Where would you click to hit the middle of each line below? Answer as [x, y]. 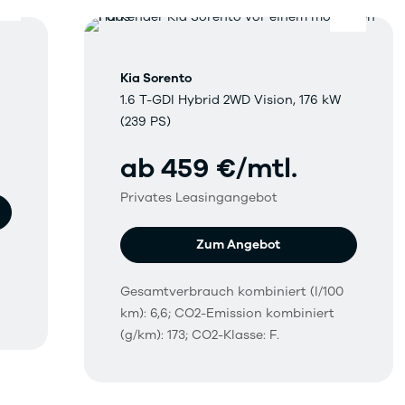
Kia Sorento [156, 79]
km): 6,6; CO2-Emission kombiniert [228, 314]
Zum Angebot [239, 245]
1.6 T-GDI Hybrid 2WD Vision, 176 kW [231, 100]
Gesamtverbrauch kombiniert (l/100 [232, 292]
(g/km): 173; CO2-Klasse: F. [200, 335]
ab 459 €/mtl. [209, 169]
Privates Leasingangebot [199, 198]
